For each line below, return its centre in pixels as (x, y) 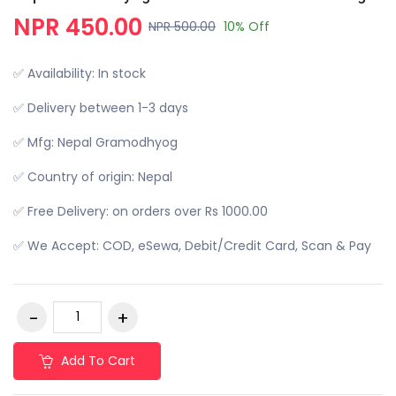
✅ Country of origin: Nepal (93, 176)
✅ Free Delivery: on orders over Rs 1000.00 (141, 211)
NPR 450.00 (78, 27)
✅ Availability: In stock (80, 73)
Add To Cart (96, 360)
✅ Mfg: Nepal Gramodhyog (97, 142)
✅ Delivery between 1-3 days (101, 107)
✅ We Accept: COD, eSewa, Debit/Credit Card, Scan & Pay (192, 245)
